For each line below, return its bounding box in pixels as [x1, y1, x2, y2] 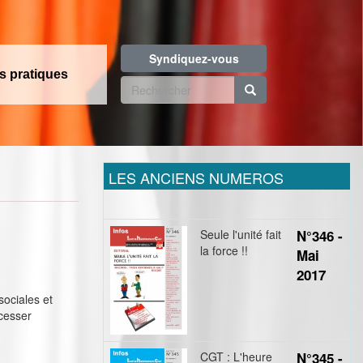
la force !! [200, 242, 248, 258]
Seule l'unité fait [200, 226, 281, 242]
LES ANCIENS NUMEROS [109, 167, 284, 188]
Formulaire [121, 72, 238, 107]
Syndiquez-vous [148, 50, 239, 66]
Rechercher [122, 105, 182, 121]
